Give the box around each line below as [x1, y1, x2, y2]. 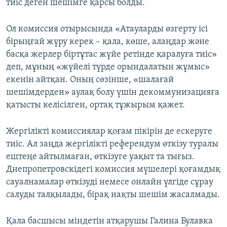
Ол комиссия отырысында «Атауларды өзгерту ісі [6, 24, 208, 34]
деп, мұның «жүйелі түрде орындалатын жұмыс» [6, 62, 210, 72]
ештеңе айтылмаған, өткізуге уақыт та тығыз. [6, 152, 195, 162]
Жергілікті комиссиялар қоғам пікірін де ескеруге [6, 127, 212, 137]
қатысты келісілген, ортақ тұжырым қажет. [6, 100, 185, 110]
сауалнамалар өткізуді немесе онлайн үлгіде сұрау [6, 177, 213, 187]
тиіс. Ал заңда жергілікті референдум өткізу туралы [6, 139, 218, 149]
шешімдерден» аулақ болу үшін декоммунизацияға [6, 88, 219, 98]
